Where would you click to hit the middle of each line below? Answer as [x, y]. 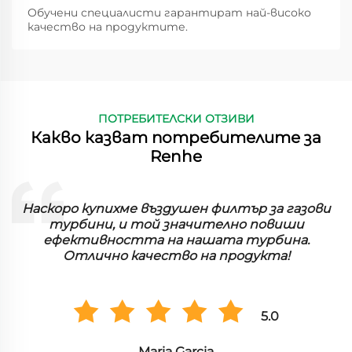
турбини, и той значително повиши [176, 224]
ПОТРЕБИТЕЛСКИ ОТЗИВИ [176, 119]
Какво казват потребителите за [176, 137]
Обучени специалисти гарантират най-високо [169, 13]
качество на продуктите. [108, 27]
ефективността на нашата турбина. [176, 240]
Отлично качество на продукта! [176, 256]
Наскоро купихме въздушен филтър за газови [176, 209]
